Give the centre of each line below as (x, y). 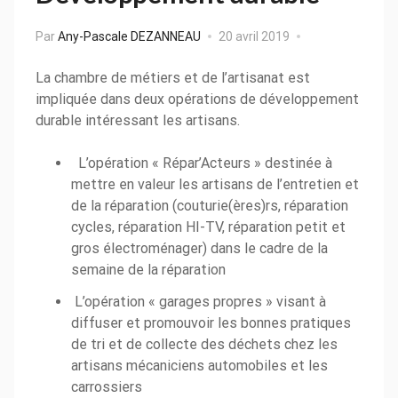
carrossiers (107, 386)
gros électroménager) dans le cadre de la (199, 248)
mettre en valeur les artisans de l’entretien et (215, 184)
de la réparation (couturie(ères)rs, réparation (210, 205)
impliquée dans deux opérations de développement (197, 99)
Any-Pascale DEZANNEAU (129, 36)
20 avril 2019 (254, 36)
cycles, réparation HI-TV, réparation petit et (208, 227)
